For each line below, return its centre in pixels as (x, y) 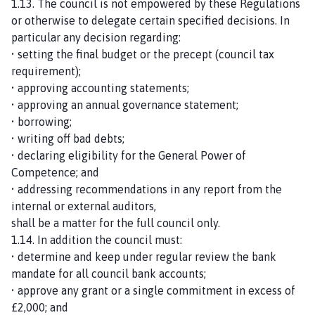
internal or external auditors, (84, 206)
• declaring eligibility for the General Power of (129, 155)
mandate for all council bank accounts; (110, 273)
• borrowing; (41, 121)
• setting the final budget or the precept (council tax (143, 54)
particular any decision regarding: (96, 37)
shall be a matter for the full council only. (116, 223)
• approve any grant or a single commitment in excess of (153, 290)
